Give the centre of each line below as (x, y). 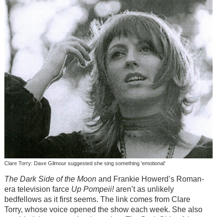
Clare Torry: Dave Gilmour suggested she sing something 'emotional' (85, 163)
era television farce (38, 189)
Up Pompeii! (92, 189)
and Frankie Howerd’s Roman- (150, 179)
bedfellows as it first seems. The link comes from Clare (97, 200)
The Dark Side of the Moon (50, 179)
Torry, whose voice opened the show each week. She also (103, 210)
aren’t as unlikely (144, 189)
